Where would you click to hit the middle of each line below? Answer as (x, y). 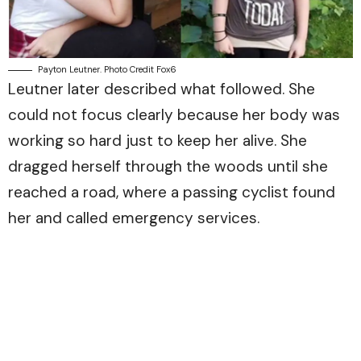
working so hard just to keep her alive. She (158, 141)
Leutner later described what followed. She (162, 89)
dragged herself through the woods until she (168, 167)
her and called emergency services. (134, 218)
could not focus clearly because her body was (174, 115)
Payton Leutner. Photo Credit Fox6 (107, 70)
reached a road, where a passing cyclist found (172, 193)
